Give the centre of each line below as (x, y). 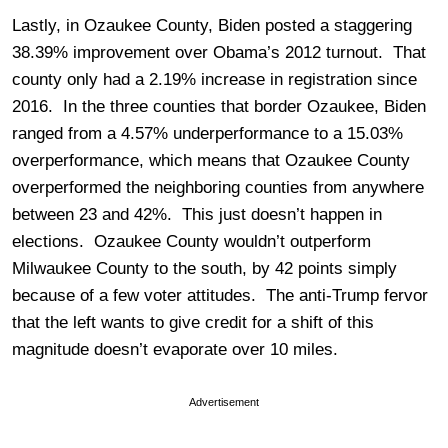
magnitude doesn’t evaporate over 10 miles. (175, 349)
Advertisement (224, 401)
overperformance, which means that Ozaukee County (211, 160)
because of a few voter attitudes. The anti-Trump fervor (220, 295)
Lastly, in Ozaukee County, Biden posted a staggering (212, 25)
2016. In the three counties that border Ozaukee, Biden (219, 106)
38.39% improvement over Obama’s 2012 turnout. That (219, 52)
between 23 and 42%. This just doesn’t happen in (197, 214)
